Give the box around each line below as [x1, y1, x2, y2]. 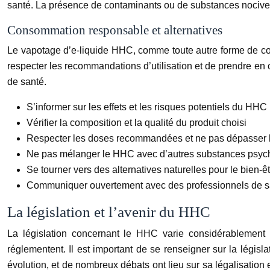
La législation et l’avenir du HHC [7, 203, 210, 220]
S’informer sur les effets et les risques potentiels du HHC [27, 101, 267, 112]
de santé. [7, 76, 46, 87]
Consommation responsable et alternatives [7, 22, 222, 37]
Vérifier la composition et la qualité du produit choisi [27, 117, 246, 128]
